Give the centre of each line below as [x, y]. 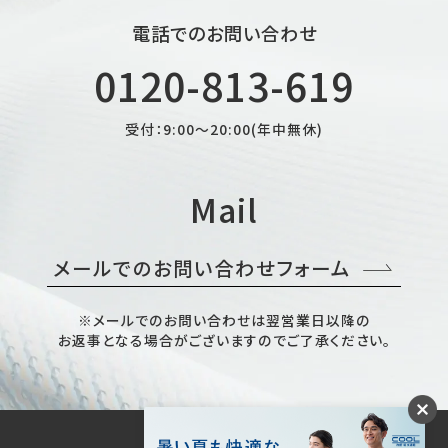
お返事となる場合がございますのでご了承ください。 [224, 339]
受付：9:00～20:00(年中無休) [224, 128]
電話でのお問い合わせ [224, 33]
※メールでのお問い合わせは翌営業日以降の [224, 319]
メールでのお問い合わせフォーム [201, 268]
